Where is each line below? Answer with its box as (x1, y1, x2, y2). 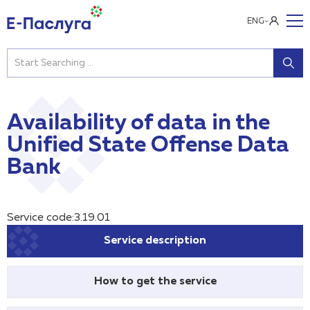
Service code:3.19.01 (7, 212, 110, 224)
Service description (104, 235, 206, 246)
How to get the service (93, 276, 217, 287)
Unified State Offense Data (7, 134, 289, 156)
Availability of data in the (7, 112, 270, 134)
